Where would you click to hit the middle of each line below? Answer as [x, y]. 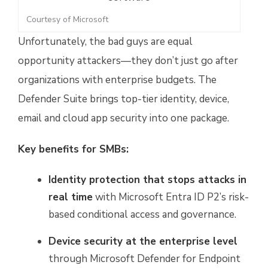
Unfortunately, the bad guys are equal [105, 42]
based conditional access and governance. [142, 214]
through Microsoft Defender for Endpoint [144, 259]
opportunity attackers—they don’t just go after [128, 61]
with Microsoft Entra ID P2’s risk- [171, 197]
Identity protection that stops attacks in [147, 180]
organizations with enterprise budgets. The [117, 80]
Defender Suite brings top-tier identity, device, [124, 99]
